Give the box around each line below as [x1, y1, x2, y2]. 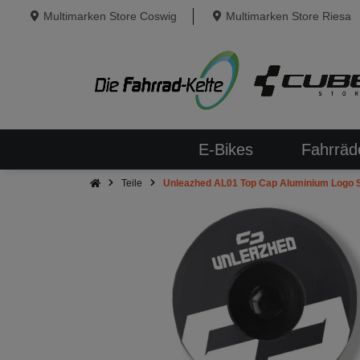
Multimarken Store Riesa [225, 10, 351, 22]
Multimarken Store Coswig [43, 10, 177, 22]
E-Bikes [198, 140, 253, 158]
